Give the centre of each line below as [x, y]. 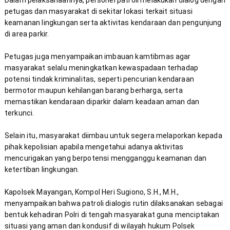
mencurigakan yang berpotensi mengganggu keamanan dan [106, 158]
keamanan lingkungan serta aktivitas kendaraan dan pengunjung [113, 23]
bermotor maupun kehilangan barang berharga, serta [93, 91]
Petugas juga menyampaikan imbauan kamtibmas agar [98, 57]
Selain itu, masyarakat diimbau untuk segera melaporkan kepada [113, 136]
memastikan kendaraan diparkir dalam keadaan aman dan [102, 102]
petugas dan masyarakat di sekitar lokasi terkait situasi [98, 12]
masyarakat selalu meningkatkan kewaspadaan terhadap [101, 68]
